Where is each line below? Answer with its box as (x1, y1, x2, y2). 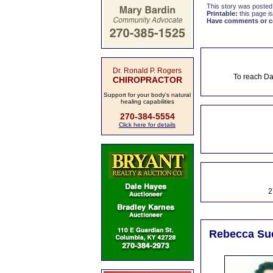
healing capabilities (120, 98, 174, 105)
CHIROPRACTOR (112, 75, 182, 85)
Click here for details (119, 121, 175, 128)
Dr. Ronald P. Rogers (113, 66, 182, 75)
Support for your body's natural (104, 91, 191, 98)
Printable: (206, 10, 238, 17)
